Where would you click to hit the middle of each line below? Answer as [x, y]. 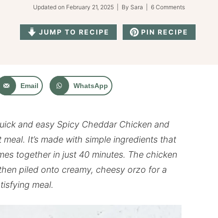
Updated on [50, 7]
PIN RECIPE [163, 32]
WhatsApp [91, 86]
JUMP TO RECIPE [73, 32]
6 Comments [168, 7]
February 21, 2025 [90, 7]
